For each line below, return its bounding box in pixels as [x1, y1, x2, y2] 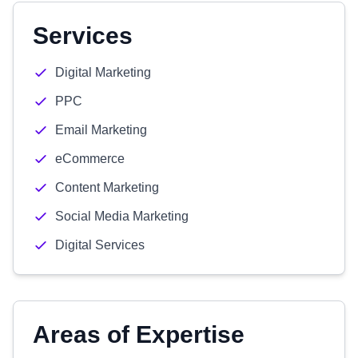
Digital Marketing [55, 66, 151, 79]
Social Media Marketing [55, 209, 189, 223]
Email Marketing [55, 123, 147, 137]
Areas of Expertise [33, 321, 245, 348]
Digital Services [55, 238, 145, 252]
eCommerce [55, 152, 125, 165]
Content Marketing [55, 181, 159, 194]
